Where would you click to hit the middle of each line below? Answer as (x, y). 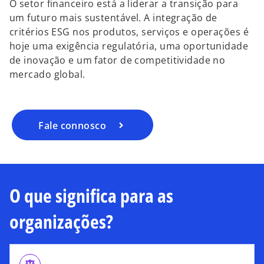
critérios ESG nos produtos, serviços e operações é (129, 32)
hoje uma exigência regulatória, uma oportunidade (129, 46)
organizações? (61, 221)
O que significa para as (91, 195)
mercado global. (47, 74)
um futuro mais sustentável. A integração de (113, 18)
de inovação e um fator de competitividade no (118, 60)
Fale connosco (72, 125)
